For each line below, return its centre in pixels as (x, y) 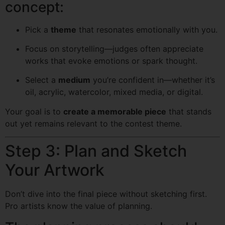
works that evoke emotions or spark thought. (111, 61)
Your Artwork (55, 170)
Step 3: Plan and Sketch (96, 151)
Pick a (38, 29)
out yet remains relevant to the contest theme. (93, 123)
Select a (42, 80)
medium (74, 80)
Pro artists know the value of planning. (79, 206)
